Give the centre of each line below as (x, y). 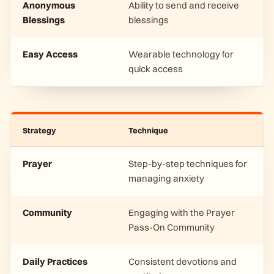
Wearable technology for (181, 54)
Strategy (39, 130)
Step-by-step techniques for (188, 164)
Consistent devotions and (183, 261)
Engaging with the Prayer (182, 213)
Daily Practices (55, 261)
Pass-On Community (172, 227)
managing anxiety (166, 178)
